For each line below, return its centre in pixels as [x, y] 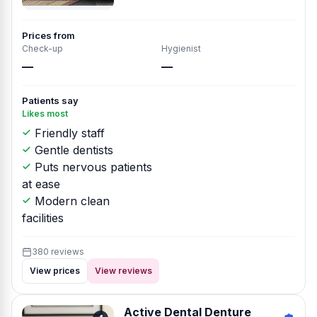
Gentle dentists [72, 150]
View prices [55, 271]
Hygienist [181, 48]
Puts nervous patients [92, 167]
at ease [41, 184]
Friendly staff [68, 133]
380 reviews [58, 252]
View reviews [123, 271]
